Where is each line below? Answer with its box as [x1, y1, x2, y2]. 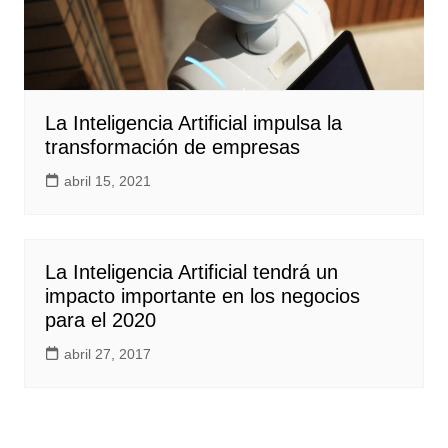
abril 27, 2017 [63, 346, 151, 363]
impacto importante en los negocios [44, 285, 360, 308]
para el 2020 [44, 309, 156, 332]
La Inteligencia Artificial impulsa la [44, 112, 342, 135]
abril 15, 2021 [63, 173, 151, 190]
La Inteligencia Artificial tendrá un [44, 261, 338, 284]
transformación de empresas [44, 136, 300, 159]
